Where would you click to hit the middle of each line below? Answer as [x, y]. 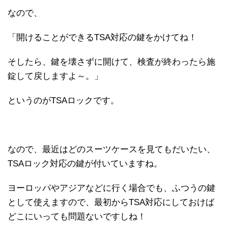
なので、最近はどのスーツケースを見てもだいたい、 [111, 149]
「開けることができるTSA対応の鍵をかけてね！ [102, 37]
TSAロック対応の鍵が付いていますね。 [85, 163]
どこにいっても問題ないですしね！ [77, 216]
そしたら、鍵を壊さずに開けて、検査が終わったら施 [111, 62]
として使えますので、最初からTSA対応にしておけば [111, 202]
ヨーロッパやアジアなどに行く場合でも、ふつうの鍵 [111, 188]
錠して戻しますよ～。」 [55, 76]
